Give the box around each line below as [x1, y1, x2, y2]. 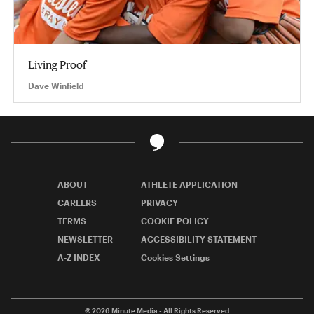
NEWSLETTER [57, 234, 113, 244]
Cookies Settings [141, 252, 210, 262]
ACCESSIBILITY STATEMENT [141, 234, 257, 244]
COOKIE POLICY [141, 216, 209, 226]
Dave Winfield [28, 81, 84, 90]
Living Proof [28, 58, 86, 71]
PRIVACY [141, 198, 178, 207]
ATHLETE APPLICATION [141, 179, 238, 189]
